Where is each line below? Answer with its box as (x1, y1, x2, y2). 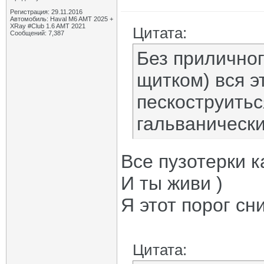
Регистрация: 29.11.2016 (10, 8, 82, 15)
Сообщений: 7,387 (10, 29, 64, 37)
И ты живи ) (121, 173, 223, 194)
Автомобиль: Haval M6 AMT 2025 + (10, 15, 113, 22)
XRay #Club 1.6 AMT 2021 (10, 22, 85, 29)
